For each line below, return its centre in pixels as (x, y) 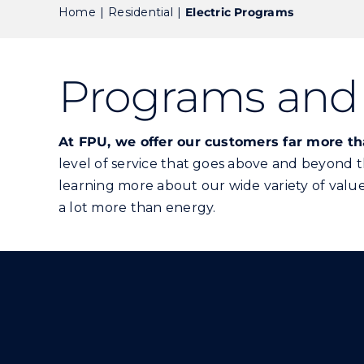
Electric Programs (240, 12)
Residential (141, 12)
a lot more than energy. (137, 207)
